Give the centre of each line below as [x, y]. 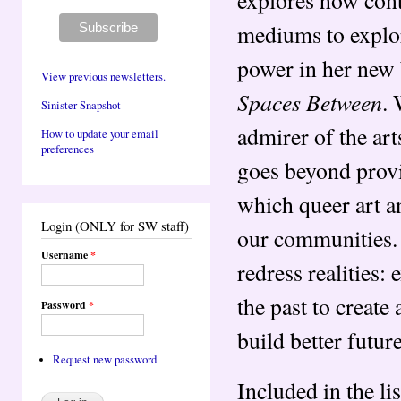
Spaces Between [310, 102]
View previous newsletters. [103, 76]
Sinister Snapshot [81, 105]
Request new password [104, 359]
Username [66, 254]
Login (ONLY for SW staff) [115, 225]
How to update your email [100, 134]
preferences [68, 149]
